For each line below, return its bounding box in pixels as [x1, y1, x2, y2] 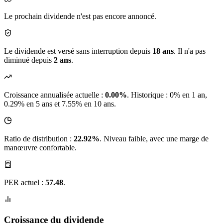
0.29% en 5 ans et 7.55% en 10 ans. [4, 100, 116, 109]
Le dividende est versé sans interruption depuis [4, 47, 152, 56]
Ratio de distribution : [4, 134, 74, 143]
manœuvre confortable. [4, 143, 77, 152]
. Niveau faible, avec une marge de [100, 134, 209, 143]
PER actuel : [4, 178, 45, 187]
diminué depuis [4, 56, 54, 65]
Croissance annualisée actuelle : [4, 91, 105, 100]
